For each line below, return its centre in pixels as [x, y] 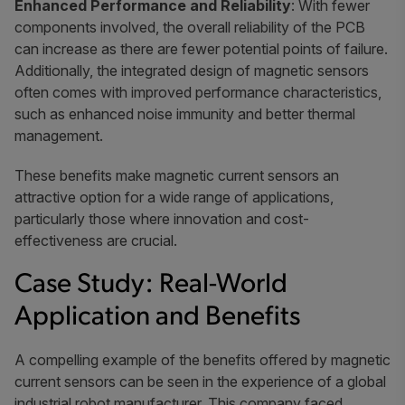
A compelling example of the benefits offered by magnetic [202, 359]
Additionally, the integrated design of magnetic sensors [192, 70]
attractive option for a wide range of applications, [174, 197]
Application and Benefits [157, 317]
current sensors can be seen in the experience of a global [200, 381]
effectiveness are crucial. [96, 240]
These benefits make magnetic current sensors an [177, 175]
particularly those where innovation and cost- [162, 218]
